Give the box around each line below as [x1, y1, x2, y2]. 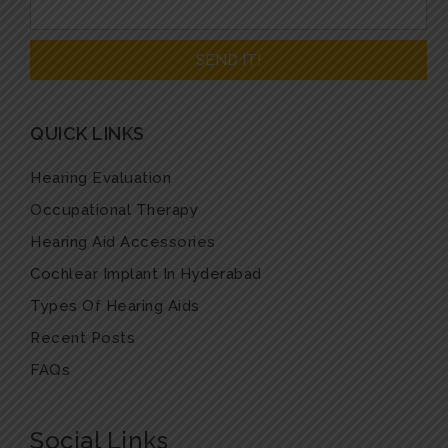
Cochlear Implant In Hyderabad [30, 265, 262, 283]
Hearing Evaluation [30, 169, 171, 187]
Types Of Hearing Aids [30, 297, 200, 315]
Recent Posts [30, 329, 135, 347]
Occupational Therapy [30, 201, 198, 219]
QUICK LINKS [30, 123, 145, 144]
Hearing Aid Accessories [30, 233, 216, 251]
